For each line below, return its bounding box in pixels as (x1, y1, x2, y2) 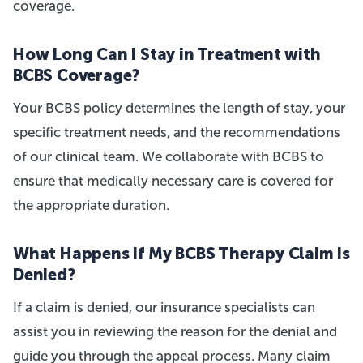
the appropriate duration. (13, 197, 169, 213)
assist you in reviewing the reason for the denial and (13, 323, 337, 340)
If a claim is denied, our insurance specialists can (13, 299, 315, 315)
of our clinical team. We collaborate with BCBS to (13, 148, 324, 164)
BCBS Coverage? (13, 66, 140, 85)
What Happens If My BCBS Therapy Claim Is (13, 244, 350, 263)
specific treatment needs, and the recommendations (13, 124, 340, 140)
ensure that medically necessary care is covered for (13, 173, 333, 189)
